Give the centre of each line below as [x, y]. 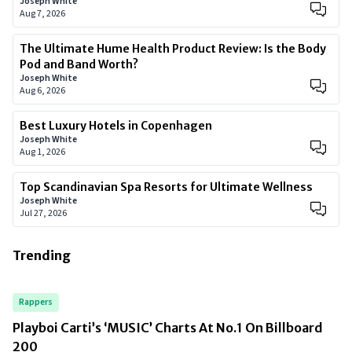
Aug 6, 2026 [42, 91]
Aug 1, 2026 [42, 152]
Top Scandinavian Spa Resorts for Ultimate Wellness [166, 187]
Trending [42, 255]
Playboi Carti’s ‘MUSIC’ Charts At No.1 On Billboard [168, 328]
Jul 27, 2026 [43, 213]
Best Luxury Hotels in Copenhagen [116, 126]
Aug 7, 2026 [42, 14]
